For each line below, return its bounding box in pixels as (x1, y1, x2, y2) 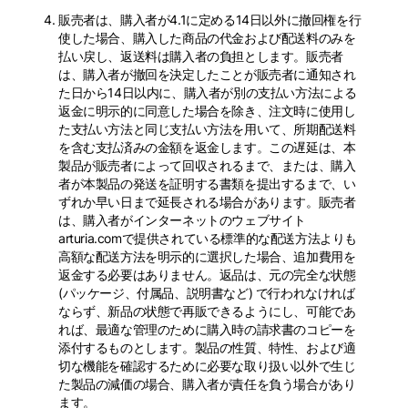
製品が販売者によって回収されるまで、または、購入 (58, 158, 356, 173)
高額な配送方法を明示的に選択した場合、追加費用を (58, 249, 356, 264)
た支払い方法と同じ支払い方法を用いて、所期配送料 (58, 121, 356, 137)
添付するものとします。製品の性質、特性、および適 (58, 340, 356, 355)
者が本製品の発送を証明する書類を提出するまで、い (58, 176, 356, 191)
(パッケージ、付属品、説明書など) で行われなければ (58, 285, 355, 301)
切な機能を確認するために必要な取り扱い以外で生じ (58, 358, 356, 373)
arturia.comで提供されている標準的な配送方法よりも (58, 230, 357, 246)
